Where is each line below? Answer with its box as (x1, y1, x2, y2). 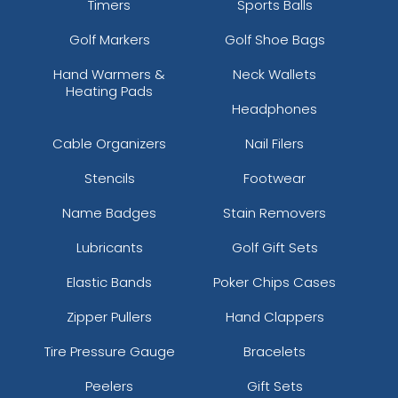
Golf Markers (68, 29, 150, 49)
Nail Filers (245, 133, 305, 153)
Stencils (84, 168, 135, 187)
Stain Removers (223, 203, 327, 222)
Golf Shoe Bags (224, 29, 325, 49)
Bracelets (243, 341, 306, 361)
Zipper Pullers (67, 306, 153, 326)
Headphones (232, 99, 318, 118)
